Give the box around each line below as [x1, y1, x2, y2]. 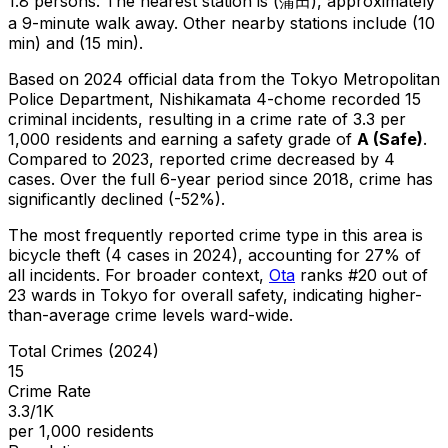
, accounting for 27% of [238, 244, 421, 265]
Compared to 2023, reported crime [8, 148, 277, 169]
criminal [8, 108, 67, 129]
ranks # [300, 264, 358, 285]
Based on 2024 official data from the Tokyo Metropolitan [8, 68, 440, 89]
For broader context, [105, 264, 264, 285]
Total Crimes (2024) [8, 340, 159, 361]
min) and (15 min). [8, 32, 143, 53]
